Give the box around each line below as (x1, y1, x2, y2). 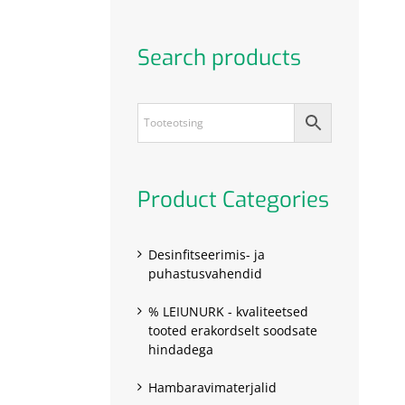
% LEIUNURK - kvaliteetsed (148, 302, 308, 320)
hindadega (148, 340, 213, 358)
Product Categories (137, 184, 329, 214)
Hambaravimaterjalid (148, 378, 277, 396)
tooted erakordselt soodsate (148, 321, 317, 339)
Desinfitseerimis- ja (148, 245, 265, 263)
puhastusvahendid (148, 264, 262, 282)
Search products (137, 42, 301, 72)
